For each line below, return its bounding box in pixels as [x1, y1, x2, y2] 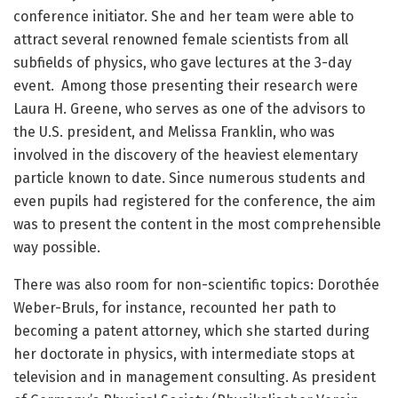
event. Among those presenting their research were [13, 77, 358, 95]
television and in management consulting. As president [13, 369, 376, 386]
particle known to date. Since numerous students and [13, 170, 366, 187]
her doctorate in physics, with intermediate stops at [13, 346, 354, 363]
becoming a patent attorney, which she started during [13, 322, 370, 340]
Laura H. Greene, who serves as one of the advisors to [13, 100, 365, 118]
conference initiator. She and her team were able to [13, 8, 354, 26]
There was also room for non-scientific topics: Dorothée [13, 276, 379, 294]
